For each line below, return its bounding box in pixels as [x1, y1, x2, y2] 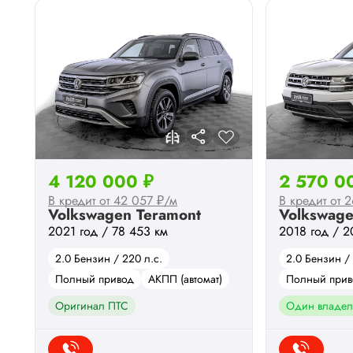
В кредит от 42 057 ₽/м [48, 191, 177, 210]
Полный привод [55, 270, 134, 287]
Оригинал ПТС [55, 297, 128, 314]
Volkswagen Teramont [48, 203, 201, 225]
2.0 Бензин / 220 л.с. [55, 250, 162, 266]
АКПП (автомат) [148, 270, 222, 287]
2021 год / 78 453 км [48, 221, 168, 240]
